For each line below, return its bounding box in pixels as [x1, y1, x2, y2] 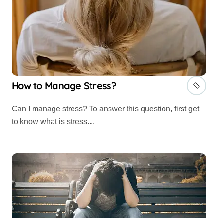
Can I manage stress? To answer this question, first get [12, 105, 18, 113]
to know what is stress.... [12, 117, 95, 126]
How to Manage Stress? [12, 79, 116, 92]
